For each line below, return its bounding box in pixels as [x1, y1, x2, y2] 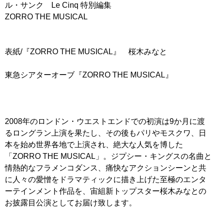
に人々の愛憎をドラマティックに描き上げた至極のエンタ [5, 175, 206, 184]
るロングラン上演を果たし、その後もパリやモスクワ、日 [5, 129, 206, 138]
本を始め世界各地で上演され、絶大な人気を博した [5, 140, 183, 149]
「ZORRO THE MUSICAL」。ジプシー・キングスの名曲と [5, 152, 212, 161]
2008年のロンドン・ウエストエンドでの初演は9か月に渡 [5, 117, 205, 126]
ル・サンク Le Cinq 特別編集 [5, 1, 111, 10]
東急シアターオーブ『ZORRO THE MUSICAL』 [5, 71, 173, 79]
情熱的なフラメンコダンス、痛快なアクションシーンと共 [5, 164, 206, 172]
